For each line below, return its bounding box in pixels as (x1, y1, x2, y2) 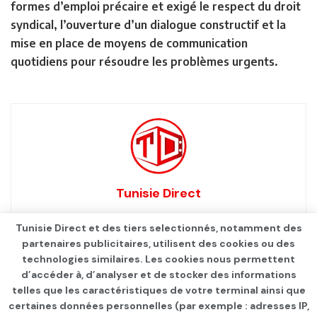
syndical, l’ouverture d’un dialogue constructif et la (11, 17, 286, 32)
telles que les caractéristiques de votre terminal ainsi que (11, 284, 306, 296)
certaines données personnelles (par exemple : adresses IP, (8, 299, 309, 312)
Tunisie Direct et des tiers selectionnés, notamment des (15, 221, 302, 234)
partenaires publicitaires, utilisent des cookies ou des (22, 237, 295, 250)
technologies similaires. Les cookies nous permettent (22, 253, 295, 265)
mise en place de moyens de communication (11, 35, 248, 50)
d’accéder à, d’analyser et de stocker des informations (21, 268, 296, 281)
